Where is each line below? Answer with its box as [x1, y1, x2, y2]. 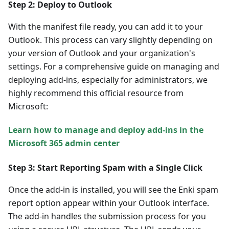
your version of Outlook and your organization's [8, 47, 195, 59]
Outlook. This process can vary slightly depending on [8, 34, 213, 45]
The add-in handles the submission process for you [8, 210, 206, 222]
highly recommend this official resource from [8, 87, 184, 99]
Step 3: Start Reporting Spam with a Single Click [8, 162, 202, 173]
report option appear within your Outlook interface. [8, 197, 209, 209]
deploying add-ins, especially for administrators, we [8, 74, 208, 85]
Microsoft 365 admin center [8, 137, 120, 149]
